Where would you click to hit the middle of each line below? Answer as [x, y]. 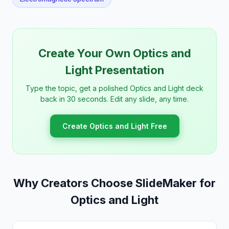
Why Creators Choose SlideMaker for [114, 183]
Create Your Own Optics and [114, 53]
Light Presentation [114, 70]
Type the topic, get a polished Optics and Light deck [114, 88]
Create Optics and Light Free [114, 126]
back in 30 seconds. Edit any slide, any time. [114, 99]
